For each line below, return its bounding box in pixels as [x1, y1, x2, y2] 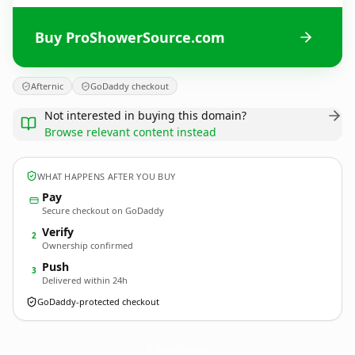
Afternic [31, 80, 63, 92]
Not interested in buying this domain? [44, 108, 246, 123]
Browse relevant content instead [44, 124, 216, 139]
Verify [42, 224, 74, 239]
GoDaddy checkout [90, 80, 169, 92]
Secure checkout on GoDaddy [42, 204, 164, 216]
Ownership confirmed [42, 239, 133, 251]
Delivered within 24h [42, 274, 128, 286]
